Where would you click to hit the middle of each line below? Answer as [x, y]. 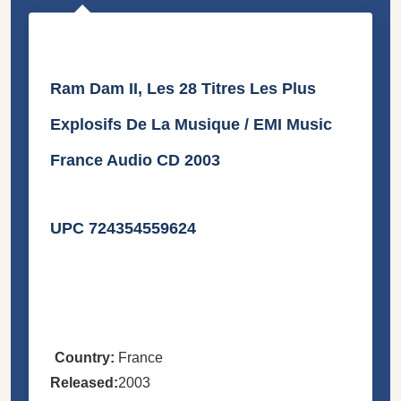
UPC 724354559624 [123, 228]
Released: [84, 382]
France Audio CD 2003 [135, 160]
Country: [84, 357]
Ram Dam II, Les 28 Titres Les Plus [183, 88]
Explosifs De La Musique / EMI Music [191, 124]
